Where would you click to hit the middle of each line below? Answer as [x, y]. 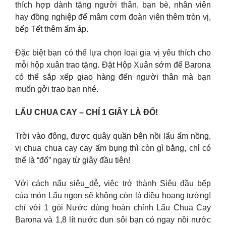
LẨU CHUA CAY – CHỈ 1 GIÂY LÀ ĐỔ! [87, 112]
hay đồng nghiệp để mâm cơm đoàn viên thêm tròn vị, [113, 17]
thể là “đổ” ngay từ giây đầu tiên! [73, 160]
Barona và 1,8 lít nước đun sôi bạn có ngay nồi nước [113, 220]
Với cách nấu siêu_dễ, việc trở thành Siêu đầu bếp [113, 184]
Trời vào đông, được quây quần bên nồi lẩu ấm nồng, [113, 136]
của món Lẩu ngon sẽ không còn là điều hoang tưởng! [113, 196]
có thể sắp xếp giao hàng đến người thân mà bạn [113, 77]
